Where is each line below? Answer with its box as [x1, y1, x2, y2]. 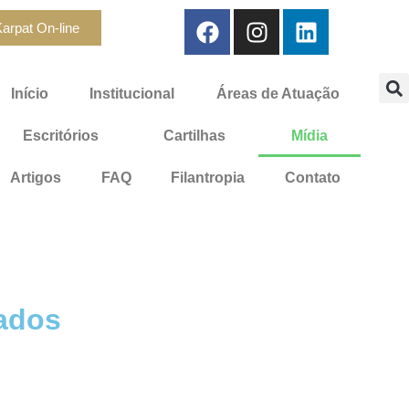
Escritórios [22, 128, 99, 143]
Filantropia [171, 170, 246, 185]
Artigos [9, 170, 61, 185]
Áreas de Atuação [216, 86, 341, 101]
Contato [285, 170, 341, 185]
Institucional [89, 86, 175, 101]
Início [10, 86, 48, 101]
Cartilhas [163, 128, 226, 143]
